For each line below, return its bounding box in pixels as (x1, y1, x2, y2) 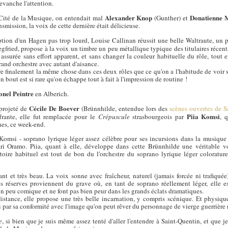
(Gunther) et (152, 13, 190, 22)
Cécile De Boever (28, 103, 79, 113)
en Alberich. (34, 89, 69, 99)
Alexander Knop (104, 12, 153, 22)
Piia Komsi (186, 111, 220, 122)
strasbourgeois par (129, 112, 187, 122)
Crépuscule (98, 112, 130, 122)
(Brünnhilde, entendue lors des (79, 104, 169, 113)
